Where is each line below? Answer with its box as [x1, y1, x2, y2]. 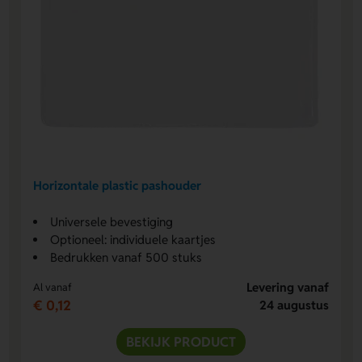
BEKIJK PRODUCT [126, 333, 236, 351]
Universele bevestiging [50, 214, 174, 230]
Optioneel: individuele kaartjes [50, 232, 217, 248]
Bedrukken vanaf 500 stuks [50, 250, 203, 266]
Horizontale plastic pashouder [33, 177, 202, 193]
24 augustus [259, 297, 329, 314]
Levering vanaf [246, 280, 329, 296]
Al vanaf [33, 280, 73, 295]
